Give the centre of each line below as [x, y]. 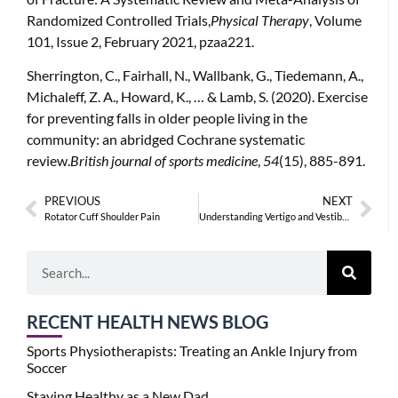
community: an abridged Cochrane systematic [166, 139]
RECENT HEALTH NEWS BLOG [147, 322]
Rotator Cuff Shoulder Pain [102, 217]
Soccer [47, 368]
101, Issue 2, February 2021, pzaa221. [140, 41]
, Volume [335, 20]
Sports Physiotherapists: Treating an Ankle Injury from [192, 351]
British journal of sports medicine [164, 160]
